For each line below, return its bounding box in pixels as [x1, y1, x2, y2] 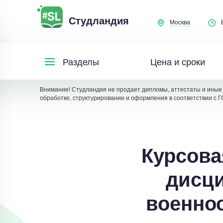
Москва [169, 17, 190, 26]
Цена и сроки [150, 54, 205, 68]
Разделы [62, 55, 99, 68]
